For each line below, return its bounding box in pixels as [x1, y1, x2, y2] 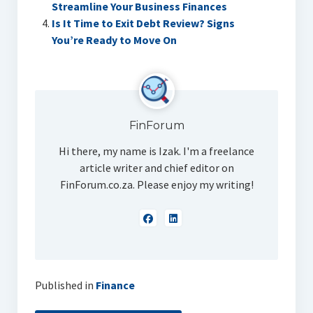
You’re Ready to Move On [51, 33, 177, 48]
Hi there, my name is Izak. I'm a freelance [59, 144, 254, 159]
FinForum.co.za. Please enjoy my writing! [59, 177, 254, 192]
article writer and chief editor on [79, 161, 234, 175]
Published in [34, 278, 94, 293]
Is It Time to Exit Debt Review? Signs [51, 16, 235, 31]
